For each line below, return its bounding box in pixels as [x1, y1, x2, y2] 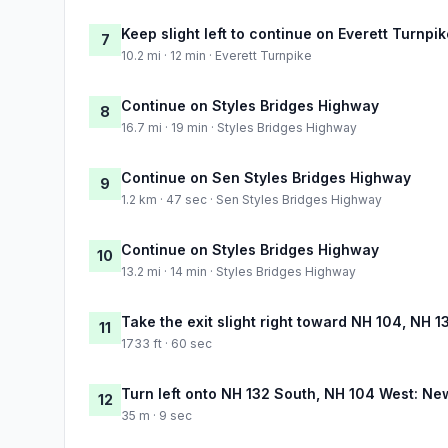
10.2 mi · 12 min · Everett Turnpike [121, 47, 312, 63]
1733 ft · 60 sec [121, 335, 212, 351]
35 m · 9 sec [121, 407, 192, 423]
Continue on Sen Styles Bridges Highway [121, 168, 411, 186]
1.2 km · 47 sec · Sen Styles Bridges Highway [121, 191, 382, 207]
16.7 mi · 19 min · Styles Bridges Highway [121, 119, 357, 135]
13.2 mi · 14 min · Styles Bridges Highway [121, 263, 356, 279]
